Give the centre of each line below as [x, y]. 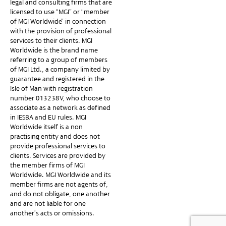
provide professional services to [58, 146]
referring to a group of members [59, 60]
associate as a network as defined [60, 108]
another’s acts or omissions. [52, 213]
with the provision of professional [61, 31]
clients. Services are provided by [58, 156]
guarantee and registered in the [57, 79]
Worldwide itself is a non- [48, 127]
